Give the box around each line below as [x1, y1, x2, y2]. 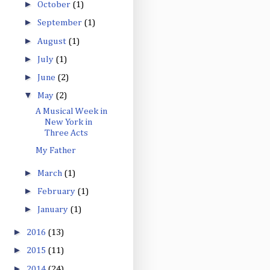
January [37, 205, 70, 215]
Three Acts [44, 128, 88, 137]
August [37, 36, 68, 46]
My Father [35, 146, 76, 155]
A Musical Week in [35, 106, 107, 116]
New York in [44, 117, 92, 127]
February [37, 187, 77, 196]
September [37, 18, 84, 28]
